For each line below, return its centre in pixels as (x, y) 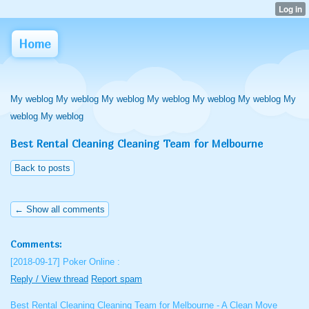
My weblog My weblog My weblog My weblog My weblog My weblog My (153, 99)
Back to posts (42, 168)
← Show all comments (60, 209)
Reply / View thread (49, 279)
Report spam (117, 279)
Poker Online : (91, 262)
